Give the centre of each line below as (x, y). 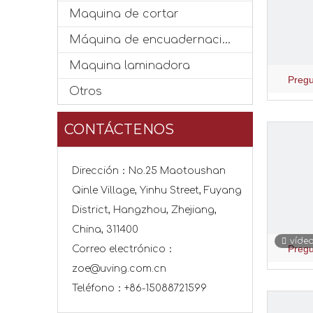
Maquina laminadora (130, 66)
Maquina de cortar (124, 14)
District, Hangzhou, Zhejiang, (144, 210)
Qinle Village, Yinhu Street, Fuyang (157, 190)
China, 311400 (105, 230)
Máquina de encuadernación (226, 40)
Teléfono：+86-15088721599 (139, 288)
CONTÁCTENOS (119, 129)
